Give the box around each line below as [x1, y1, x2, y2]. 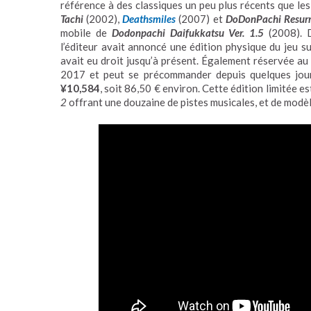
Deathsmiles [122, 12, 176, 25]
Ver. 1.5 [224, 26, 264, 39]
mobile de [60, 26, 112, 39]
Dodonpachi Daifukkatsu [111, 26, 224, 39]
